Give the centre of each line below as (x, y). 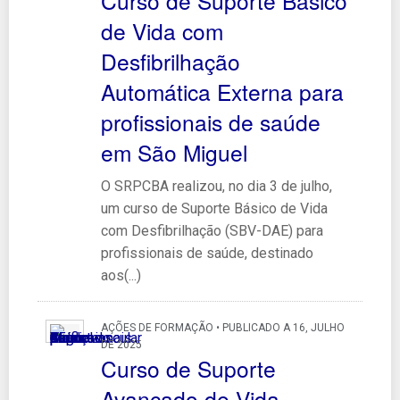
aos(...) (121, 275)
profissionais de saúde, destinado (207, 253)
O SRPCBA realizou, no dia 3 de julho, (216, 186)
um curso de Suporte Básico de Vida (214, 208)
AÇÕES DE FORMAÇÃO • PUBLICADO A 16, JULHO (222, 327)
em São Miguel (174, 152)
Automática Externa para (222, 91)
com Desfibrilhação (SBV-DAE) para (212, 230)
